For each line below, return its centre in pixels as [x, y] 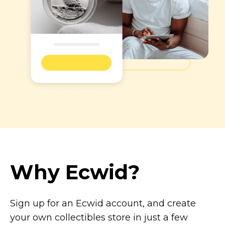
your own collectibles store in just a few [99, 217]
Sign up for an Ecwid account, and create [103, 203]
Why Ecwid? [75, 172]
